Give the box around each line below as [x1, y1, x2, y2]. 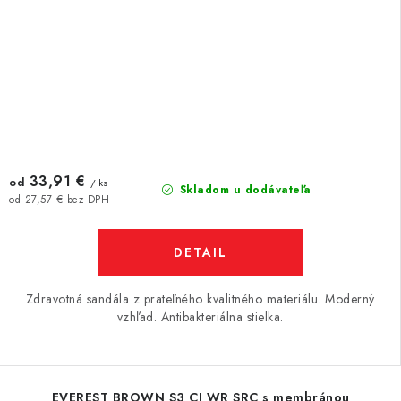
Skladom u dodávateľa [175, 182, 311, 198]
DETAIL [173, 243, 227, 261]
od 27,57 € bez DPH [9, 192, 109, 207]
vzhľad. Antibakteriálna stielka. [116, 308, 284, 326]
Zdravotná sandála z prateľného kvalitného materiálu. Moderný [25, 290, 375, 308]
